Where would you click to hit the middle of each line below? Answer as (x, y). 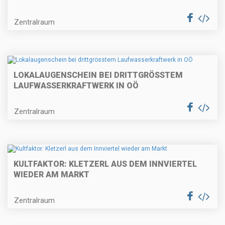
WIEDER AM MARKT (51, 175)
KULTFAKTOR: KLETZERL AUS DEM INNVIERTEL (105, 164)
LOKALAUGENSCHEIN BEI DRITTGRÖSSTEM (98, 75)
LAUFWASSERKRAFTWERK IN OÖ (76, 85)
